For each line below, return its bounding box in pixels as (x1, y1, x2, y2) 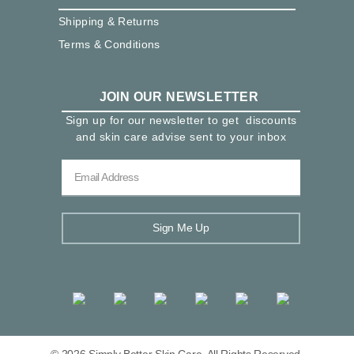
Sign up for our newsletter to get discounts (65, 113, 297, 126)
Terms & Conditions (58, 37, 160, 51)
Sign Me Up (153, 221, 209, 234)
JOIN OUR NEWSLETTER (99, 89, 259, 104)
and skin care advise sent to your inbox (75, 130, 287, 143)
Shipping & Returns (58, 14, 160, 28)
